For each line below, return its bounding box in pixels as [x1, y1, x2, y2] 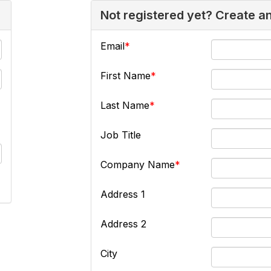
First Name [100, 70, 151, 82]
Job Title [100, 129, 142, 141]
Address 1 [100, 188, 146, 200]
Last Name [100, 99, 150, 111]
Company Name [100, 158, 175, 171]
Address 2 [100, 218, 147, 230]
